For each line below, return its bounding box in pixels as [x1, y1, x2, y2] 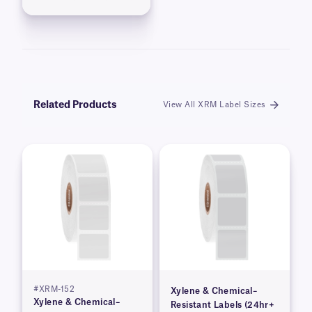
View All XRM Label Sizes [162, 101, 266, 109]
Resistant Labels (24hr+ [171, 301, 275, 310]
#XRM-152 [33, 286, 75, 294]
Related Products [33, 100, 117, 111]
